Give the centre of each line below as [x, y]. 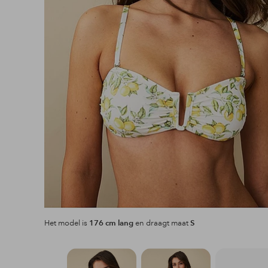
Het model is [66, 223]
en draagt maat [162, 223]
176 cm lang [111, 223]
